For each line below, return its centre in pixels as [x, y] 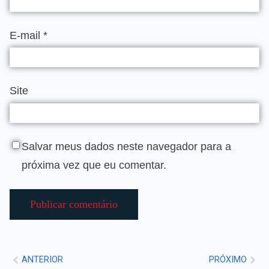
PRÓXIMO [228, 260]
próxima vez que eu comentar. [94, 165]
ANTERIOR [42, 260]
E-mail [26, 35]
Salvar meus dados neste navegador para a [126, 146]
